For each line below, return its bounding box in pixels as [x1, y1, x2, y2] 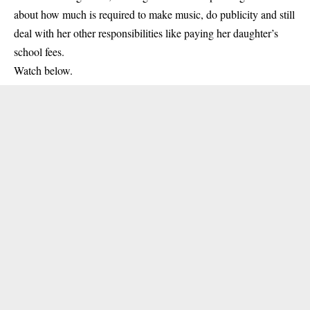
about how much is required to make [14, 7, 175, 21]
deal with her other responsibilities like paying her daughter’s [14, 26, 278, 40]
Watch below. [14, 63, 73, 77]
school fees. [14, 44, 64, 59]
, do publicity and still [201, 7, 295, 21]
